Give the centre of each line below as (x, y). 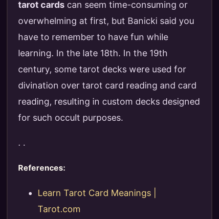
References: (42, 167)
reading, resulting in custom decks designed (109, 102)
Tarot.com (59, 209)
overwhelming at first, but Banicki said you (106, 21)
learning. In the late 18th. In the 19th (93, 53)
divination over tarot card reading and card (107, 86)
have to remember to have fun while (93, 37)
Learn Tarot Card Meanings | (97, 193)
